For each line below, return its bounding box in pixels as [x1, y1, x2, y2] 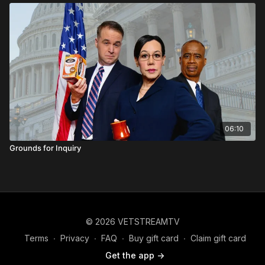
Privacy [60, 233, 89, 243]
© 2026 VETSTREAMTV [85, 216, 180, 227]
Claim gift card [190, 233, 246, 243]
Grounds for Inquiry [9, 143, 81, 153]
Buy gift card [128, 233, 179, 243]
